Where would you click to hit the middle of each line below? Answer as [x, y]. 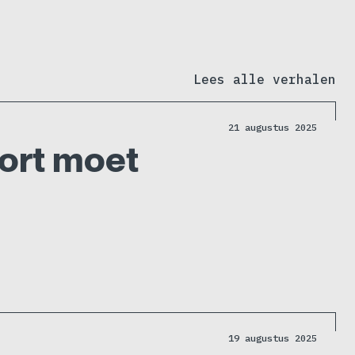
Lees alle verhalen [265, 80]
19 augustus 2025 [273, 338]
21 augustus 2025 [273, 127]
